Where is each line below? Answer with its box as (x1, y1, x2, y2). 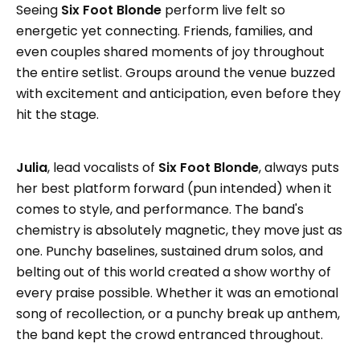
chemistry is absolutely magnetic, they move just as (16, 221, 342, 240)
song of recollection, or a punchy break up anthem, (16, 305, 340, 324)
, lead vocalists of (47, 158, 158, 178)
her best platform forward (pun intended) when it (16, 179, 332, 198)
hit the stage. (16, 105, 99, 125)
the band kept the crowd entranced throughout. (16, 325, 323, 345)
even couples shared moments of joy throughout (16, 43, 325, 62)
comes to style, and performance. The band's (16, 200, 304, 219)
